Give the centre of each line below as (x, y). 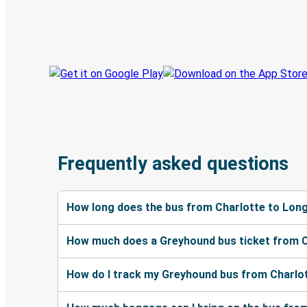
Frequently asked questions (173, 164)
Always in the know (236, 29)
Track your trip (88, 29)
